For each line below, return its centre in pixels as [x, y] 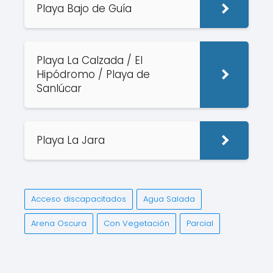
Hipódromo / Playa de [93, 74]
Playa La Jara [72, 140]
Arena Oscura [59, 223]
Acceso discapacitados [79, 199]
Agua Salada [169, 199]
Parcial [200, 223]
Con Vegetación [136, 223]
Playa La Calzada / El [90, 60]
